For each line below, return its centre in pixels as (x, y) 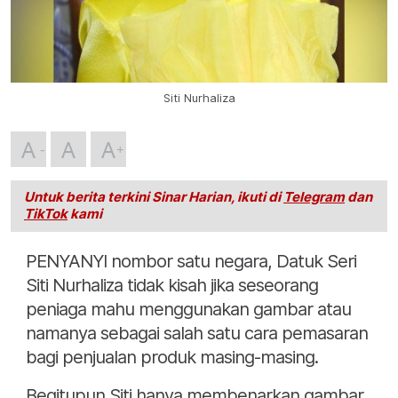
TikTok (46, 215)
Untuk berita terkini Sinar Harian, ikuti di (154, 198)
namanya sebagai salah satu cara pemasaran (197, 334)
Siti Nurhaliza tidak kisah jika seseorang (172, 286)
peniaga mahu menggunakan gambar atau (188, 310)
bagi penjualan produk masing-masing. (172, 358)
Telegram (314, 198)
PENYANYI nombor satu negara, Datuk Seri (191, 262)
